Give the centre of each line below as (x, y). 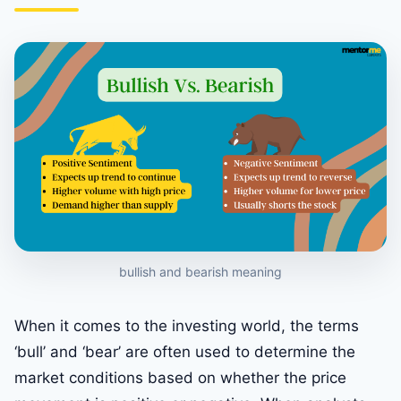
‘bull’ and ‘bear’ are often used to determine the (185, 352)
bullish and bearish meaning (200, 272)
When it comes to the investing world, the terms (187, 326)
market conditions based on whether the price (180, 378)
